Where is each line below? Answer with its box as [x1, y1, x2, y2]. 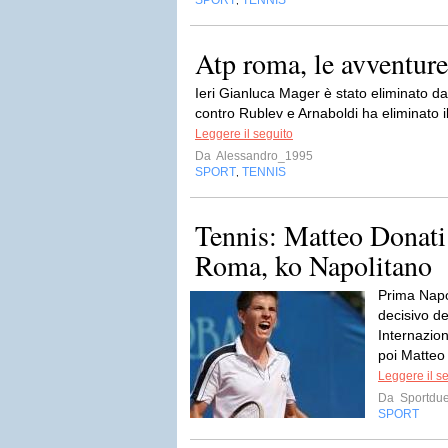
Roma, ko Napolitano [195, 246, 432, 284]
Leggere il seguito [195, 127, 293, 141]
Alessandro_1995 [214, 149, 313, 163]
